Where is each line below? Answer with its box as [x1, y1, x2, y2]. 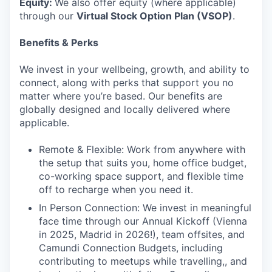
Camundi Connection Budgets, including [39, 242, 223, 254]
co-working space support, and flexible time [39, 170, 243, 182]
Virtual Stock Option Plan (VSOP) [76, 10, 233, 22]
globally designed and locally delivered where [19, 103, 230, 115]
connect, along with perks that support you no [19, 76, 234, 89]
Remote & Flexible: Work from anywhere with [39, 143, 245, 155]
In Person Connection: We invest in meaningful [39, 202, 251, 214]
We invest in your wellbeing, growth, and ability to [19, 63, 250, 75]
